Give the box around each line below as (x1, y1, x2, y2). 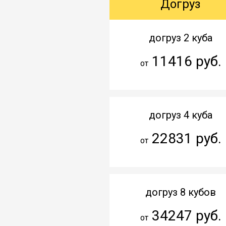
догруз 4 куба (149, 108, 213, 121)
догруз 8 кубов (145, 186, 216, 198)
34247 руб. (148, 207, 221, 224)
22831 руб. (148, 130, 221, 147)
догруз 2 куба (149, 31, 213, 44)
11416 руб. (148, 52, 221, 70)
